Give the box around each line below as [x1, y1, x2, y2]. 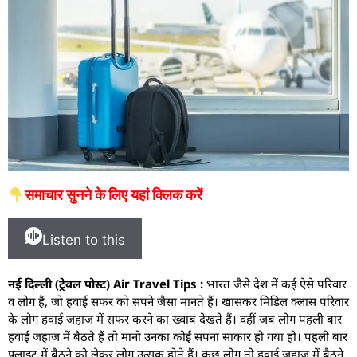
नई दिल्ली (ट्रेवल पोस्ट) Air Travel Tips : [8, 276, 203, 292]
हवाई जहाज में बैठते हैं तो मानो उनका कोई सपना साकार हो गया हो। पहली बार [8, 328, 347, 345]
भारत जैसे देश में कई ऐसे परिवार [203, 276, 347, 292]
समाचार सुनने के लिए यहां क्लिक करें [24, 186, 202, 204]
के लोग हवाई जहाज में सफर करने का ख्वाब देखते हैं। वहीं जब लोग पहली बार [8, 311, 342, 328]
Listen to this [42, 232, 125, 249]
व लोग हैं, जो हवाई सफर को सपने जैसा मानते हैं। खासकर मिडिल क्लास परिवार [8, 293, 349, 310]
